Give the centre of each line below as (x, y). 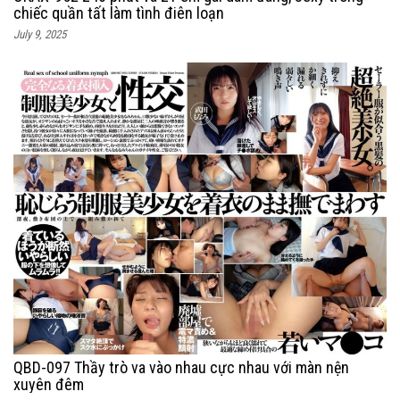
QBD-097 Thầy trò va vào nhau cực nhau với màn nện (181, 368)
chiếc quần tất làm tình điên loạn (119, 13)
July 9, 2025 (40, 35)
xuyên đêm (49, 385)
